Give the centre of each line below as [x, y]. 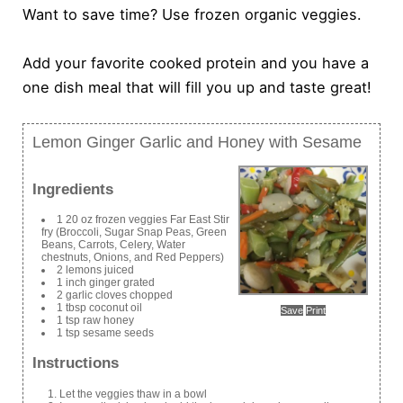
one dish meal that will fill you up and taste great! [197, 87]
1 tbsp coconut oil [100, 308]
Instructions [76, 363]
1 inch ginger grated [106, 283]
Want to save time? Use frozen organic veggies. [193, 15]
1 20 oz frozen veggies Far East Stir [143, 220]
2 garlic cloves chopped [115, 296]
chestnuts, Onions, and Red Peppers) [133, 258]
